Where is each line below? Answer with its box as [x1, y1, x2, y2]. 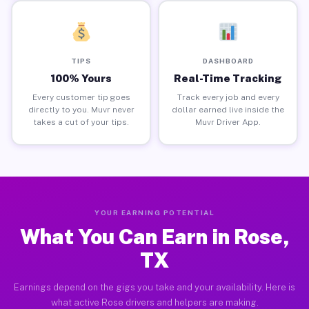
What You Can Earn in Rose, [19, 224, 290, 249]
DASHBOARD [202, 56, 254, 65]
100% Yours [50, 72, 112, 84]
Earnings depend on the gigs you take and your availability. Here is [14, 282, 295, 292]
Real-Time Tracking [174, 72, 282, 84]
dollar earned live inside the [172, 104, 284, 114]
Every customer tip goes [32, 92, 130, 102]
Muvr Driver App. [195, 117, 261, 127]
